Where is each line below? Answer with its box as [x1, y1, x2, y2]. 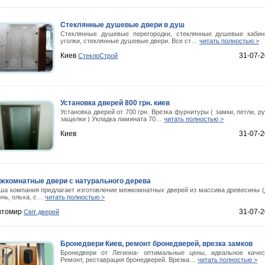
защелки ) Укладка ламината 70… [60, 115, 164, 122]
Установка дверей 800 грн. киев [60, 99, 170, 107]
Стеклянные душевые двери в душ [60, 21, 185, 29]
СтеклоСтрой [78, 52, 118, 59]
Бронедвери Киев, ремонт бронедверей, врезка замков [60, 240, 253, 248]
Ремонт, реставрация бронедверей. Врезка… [60, 256, 198, 263]
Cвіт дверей [24, 208, 59, 215]
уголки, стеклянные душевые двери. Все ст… [60, 37, 199, 44]
